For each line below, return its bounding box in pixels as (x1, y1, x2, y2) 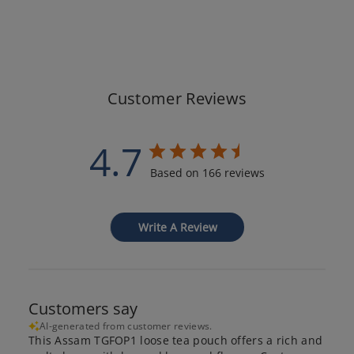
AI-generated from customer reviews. (39, 318, 213, 333)
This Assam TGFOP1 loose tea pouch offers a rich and (28, 332, 323, 348)
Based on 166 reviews (150, 164, 265, 180)
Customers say (28, 297, 137, 319)
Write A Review (137, 219, 217, 235)
